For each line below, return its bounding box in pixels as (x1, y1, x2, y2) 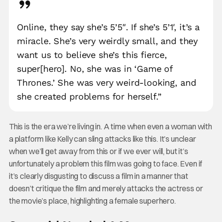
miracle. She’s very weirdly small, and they (16, 36, 198, 47)
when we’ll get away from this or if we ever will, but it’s (8, 146, 188, 157)
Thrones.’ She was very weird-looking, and (16, 77, 196, 88)
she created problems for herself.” (16, 91, 162, 102)
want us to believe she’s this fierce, (16, 50, 167, 60)
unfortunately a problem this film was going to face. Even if (8, 159, 203, 169)
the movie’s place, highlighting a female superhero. (8, 196, 176, 206)
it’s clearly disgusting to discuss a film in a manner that (8, 171, 188, 181)
